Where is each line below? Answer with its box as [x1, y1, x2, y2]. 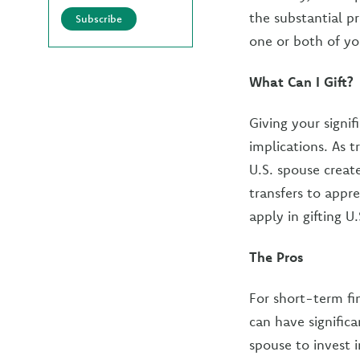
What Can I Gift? [249, 73, 354, 90]
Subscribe [76, 12, 122, 25]
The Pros [249, 248, 304, 265]
